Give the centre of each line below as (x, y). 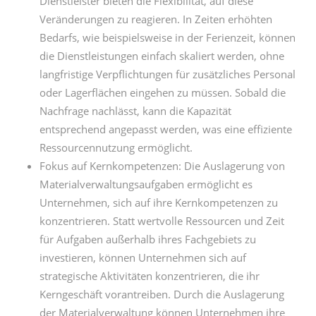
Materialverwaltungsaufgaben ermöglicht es (146, 184)
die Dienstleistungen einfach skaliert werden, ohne (162, 56)
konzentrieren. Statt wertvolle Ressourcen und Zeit (162, 221)
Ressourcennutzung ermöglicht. (116, 147)
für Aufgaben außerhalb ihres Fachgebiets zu (148, 239)
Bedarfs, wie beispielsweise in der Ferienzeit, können (168, 37)
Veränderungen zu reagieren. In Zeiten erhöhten (156, 19)
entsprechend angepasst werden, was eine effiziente (166, 129)
